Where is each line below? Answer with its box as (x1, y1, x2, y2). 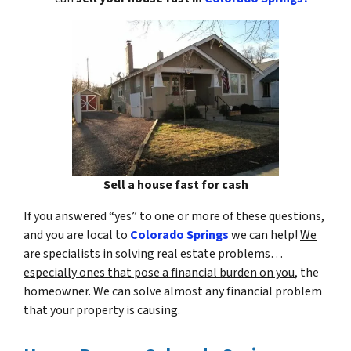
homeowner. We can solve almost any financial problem (24, 282, 322, 300)
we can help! (231, 226, 300, 244)
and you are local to (24, 226, 130, 244)
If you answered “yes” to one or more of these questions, (24, 207, 324, 225)
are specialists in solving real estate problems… (24, 244, 283, 262)
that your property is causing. (24, 301, 180, 319)
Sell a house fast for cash (103, 175, 248, 194)
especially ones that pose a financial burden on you (24, 263, 295, 281)
